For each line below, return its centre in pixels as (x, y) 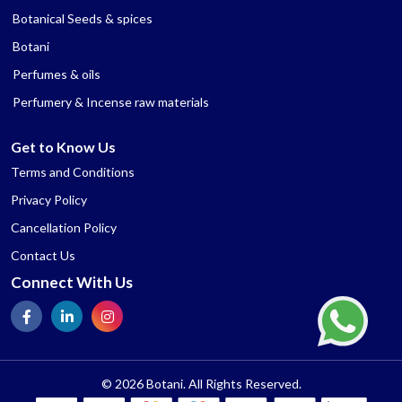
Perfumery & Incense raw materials (111, 101)
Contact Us (43, 255)
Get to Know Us (63, 146)
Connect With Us (72, 282)
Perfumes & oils (57, 74)
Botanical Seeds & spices (83, 18)
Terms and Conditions (73, 171)
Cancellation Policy (64, 227)
